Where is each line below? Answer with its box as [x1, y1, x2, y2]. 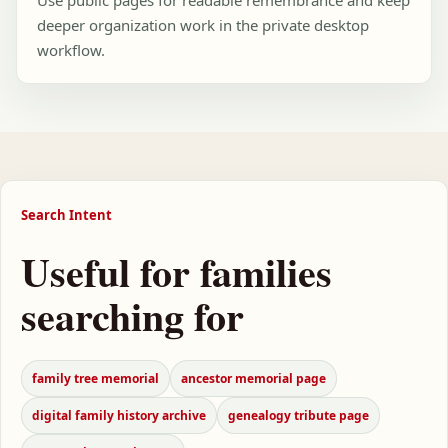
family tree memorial [32, 370, 159, 387]
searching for [21, 286, 244, 345]
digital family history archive [32, 407, 206, 424]
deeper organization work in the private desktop [37, 15, 369, 35]
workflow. [37, 40, 105, 60]
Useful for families [21, 242, 332, 301]
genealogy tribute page [228, 407, 369, 424]
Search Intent [21, 206, 112, 224]
